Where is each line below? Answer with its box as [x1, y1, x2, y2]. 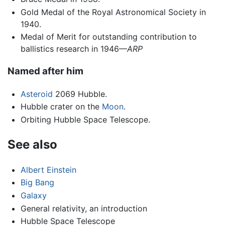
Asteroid [20, 88, 53, 99]
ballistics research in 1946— [20, 44, 127, 54]
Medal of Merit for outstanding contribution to [20, 32, 197, 42]
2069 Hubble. [52, 88, 107, 99]
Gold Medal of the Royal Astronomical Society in [20, 7, 206, 17]
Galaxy [20, 190, 47, 200]
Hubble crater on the [20, 101, 102, 112]
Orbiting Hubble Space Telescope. [20, 114, 150, 125]
